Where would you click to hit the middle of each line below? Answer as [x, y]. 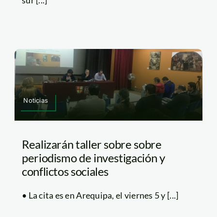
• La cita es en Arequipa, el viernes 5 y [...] [100, 195]
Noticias [36, 101]
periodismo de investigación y [93, 158]
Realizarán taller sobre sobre [92, 144]
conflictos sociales [65, 171]
